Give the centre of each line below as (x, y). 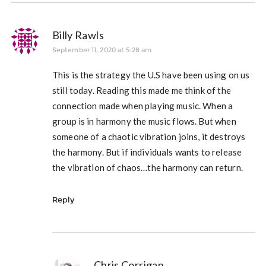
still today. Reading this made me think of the (141, 90)
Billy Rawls (78, 35)
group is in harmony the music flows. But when (144, 121)
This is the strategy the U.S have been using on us (151, 75)
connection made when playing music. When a (142, 105)
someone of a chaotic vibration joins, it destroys (149, 136)
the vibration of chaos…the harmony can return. (147, 167)
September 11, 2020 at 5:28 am (102, 50)
